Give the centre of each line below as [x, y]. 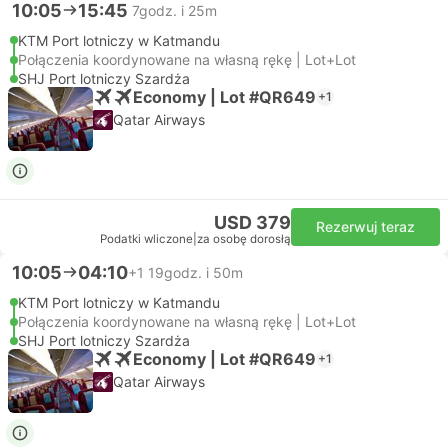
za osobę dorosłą [244, 239]
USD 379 [252, 222]
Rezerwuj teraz [365, 226]
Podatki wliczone [146, 239]
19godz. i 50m [195, 272]
